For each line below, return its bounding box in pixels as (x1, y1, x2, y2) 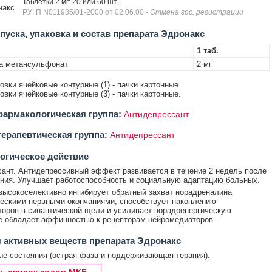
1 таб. (196, 46, 219, 55)
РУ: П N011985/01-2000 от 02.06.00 (22, 8, 146, 16)
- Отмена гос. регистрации (145, 8, 243, 16)
